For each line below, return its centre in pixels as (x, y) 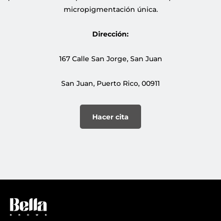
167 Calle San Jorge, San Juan (110, 59)
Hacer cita (110, 117)
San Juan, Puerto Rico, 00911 (110, 84)
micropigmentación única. (110, 10)
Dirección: (110, 34)
